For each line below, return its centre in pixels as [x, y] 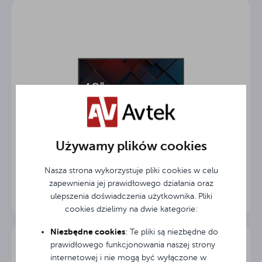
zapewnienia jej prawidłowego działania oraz [131, 184]
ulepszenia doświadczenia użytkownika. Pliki [131, 196]
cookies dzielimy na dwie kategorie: [131, 209]
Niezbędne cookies [87, 232]
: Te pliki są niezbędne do [171, 232]
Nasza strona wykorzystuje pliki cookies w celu [131, 171]
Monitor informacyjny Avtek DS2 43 [131, 156]
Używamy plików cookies [131, 146]
